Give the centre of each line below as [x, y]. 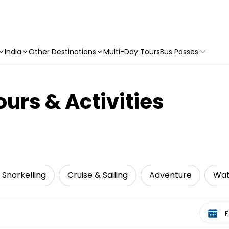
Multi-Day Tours [132, 52]
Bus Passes [179, 52]
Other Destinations [62, 52]
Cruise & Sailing [98, 175]
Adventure [170, 175]
